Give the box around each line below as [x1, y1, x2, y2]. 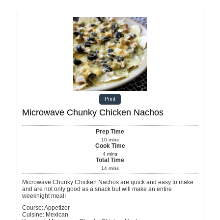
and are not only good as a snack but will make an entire [22, 185, 172, 192]
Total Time [96, 156, 124, 164]
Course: [22, 204, 44, 211]
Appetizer [44, 204, 70, 211]
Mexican [46, 211, 69, 218]
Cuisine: [22, 211, 45, 218]
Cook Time [95, 142, 125, 149]
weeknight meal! [22, 192, 66, 199]
